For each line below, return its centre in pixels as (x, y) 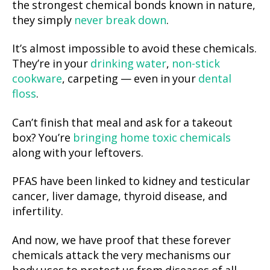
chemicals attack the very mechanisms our (121, 256)
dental (215, 80)
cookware (37, 80)
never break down (120, 20)
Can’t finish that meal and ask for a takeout (122, 123)
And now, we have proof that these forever (121, 240)
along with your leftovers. (80, 153)
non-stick (196, 64)
